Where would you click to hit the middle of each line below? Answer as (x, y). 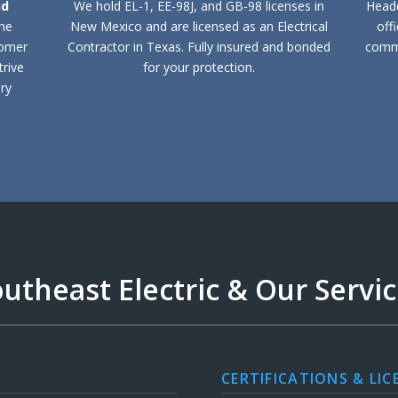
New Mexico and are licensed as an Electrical (199, 26)
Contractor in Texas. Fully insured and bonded (199, 47)
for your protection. (199, 67)
